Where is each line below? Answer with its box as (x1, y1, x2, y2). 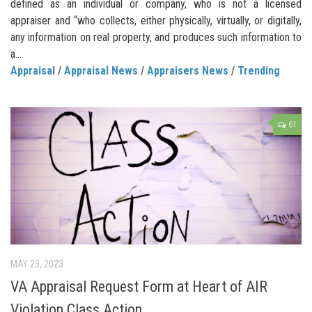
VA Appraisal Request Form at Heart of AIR (10, 278, 267, 296)
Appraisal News (64, 64, 138, 78)
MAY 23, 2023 (10, 258, 63, 270)
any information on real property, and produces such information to (10, 31, 302, 45)
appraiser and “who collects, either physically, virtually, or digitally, (10, 14, 302, 28)
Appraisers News (147, 64, 228, 78)
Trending (237, 64, 280, 78)
